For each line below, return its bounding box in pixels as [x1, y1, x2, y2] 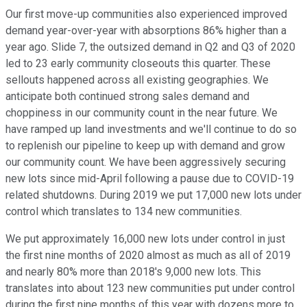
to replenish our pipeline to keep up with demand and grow [5, 139, 285, 153]
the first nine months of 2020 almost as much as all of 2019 [5, 249, 291, 262]
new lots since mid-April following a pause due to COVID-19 [5, 172, 294, 186]
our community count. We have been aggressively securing [5, 156, 286, 169]
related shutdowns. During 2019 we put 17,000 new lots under [5, 188, 302, 202]
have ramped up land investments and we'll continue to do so [5, 123, 297, 136]
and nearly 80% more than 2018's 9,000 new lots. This [5, 265, 261, 279]
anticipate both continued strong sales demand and [5, 90, 249, 103]
